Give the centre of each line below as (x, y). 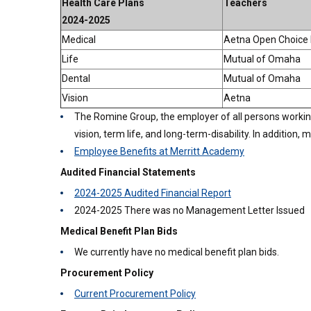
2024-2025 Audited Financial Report (153, 193)
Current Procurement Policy (135, 294)
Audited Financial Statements (128, 172)
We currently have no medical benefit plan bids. (177, 252)
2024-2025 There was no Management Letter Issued (190, 210)
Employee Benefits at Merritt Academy (159, 151)
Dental (76, 78)
